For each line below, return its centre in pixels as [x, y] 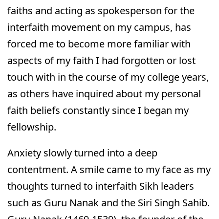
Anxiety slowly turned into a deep [82, 153]
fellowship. [32, 127]
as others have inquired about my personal [104, 94]
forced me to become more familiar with [99, 44]
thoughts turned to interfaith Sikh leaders [101, 186]
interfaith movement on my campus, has [99, 27]
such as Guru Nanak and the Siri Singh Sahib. [109, 203]
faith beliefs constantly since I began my [98, 110]
